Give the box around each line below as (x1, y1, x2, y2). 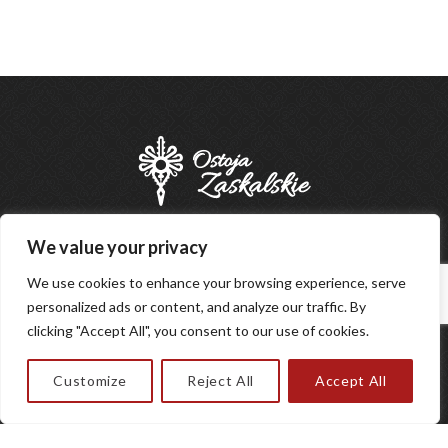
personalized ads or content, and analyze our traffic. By (27, 298, 366, 315)
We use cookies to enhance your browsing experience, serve (27, 274, 406, 291)
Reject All (187, 372, 254, 389)
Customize (53, 372, 127, 389)
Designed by (122, 377, 196, 399)
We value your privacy (27, 236, 208, 258)
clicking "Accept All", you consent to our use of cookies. (27, 322, 369, 339)
